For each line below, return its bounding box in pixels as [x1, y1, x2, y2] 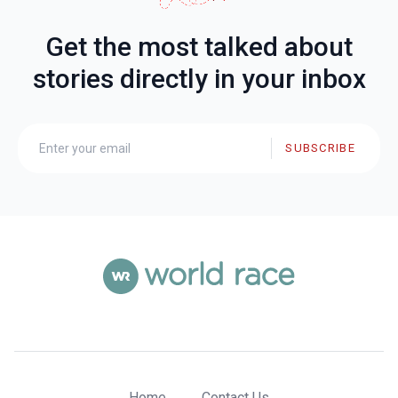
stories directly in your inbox [32, 62, 366, 94]
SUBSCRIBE [285, 141, 355, 155]
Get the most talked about [45, 30, 353, 62]
